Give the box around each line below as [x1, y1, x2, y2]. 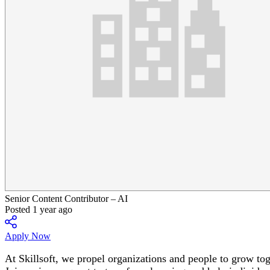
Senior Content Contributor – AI [5, 193, 128, 204]
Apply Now [5, 231, 51, 241]
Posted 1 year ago [5, 204, 72, 215]
